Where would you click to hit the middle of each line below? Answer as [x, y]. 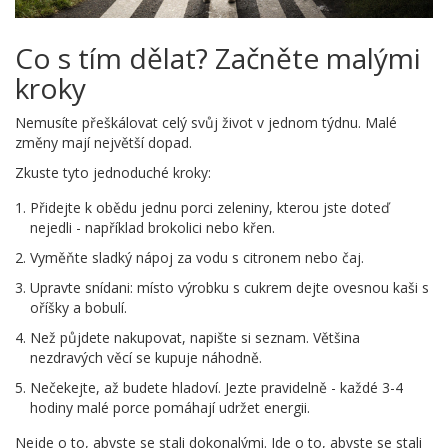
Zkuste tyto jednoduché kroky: [113, 173]
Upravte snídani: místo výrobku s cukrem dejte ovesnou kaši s [229, 288]
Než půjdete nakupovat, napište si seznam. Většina [195, 338]
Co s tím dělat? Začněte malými [218, 58]
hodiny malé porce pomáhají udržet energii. [170, 408]
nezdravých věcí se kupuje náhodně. [146, 358]
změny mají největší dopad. [103, 143]
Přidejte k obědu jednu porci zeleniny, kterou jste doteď [210, 208]
